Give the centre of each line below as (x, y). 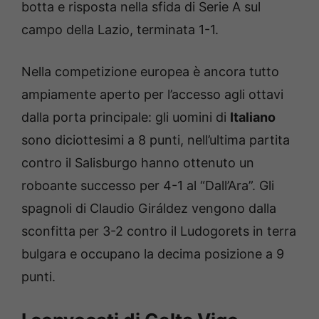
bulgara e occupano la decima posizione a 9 (153, 253)
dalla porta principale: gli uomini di (126, 117)
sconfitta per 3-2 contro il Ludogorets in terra (159, 231)
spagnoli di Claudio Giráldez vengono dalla (149, 208)
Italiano (253, 117)
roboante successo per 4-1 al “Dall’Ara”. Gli (148, 185)
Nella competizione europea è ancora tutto (150, 71)
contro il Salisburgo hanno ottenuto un (138, 162)
